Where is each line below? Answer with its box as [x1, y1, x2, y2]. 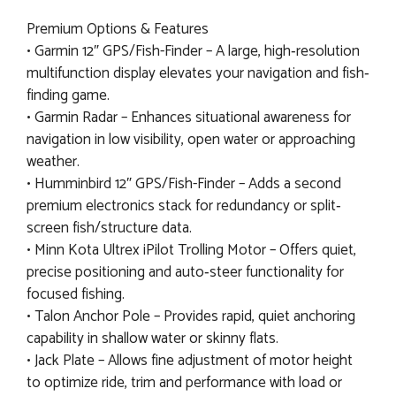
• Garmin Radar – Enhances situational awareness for [27, 105, 351, 131]
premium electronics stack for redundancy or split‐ [27, 194, 341, 219]
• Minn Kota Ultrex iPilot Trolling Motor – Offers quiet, [27, 238, 356, 263]
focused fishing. [27, 282, 125, 308]
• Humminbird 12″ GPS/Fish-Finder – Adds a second [27, 171, 341, 197]
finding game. [27, 83, 110, 109]
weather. [27, 149, 80, 175]
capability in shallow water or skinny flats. [27, 326, 278, 352]
